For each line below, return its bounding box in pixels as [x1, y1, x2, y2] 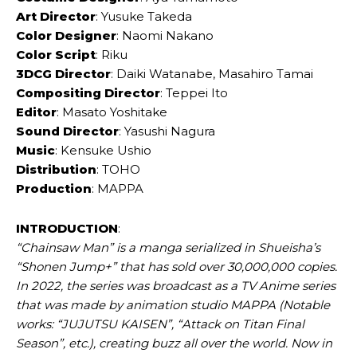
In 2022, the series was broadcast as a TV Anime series [16, 277, 335, 293]
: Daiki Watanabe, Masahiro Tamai [111, 65, 313, 81]
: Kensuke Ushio [55, 142, 151, 158]
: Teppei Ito [160, 84, 228, 100]
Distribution [16, 161, 96, 177]
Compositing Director [16, 84, 160, 100]
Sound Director [16, 123, 119, 139]
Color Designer [16, 27, 116, 43]
